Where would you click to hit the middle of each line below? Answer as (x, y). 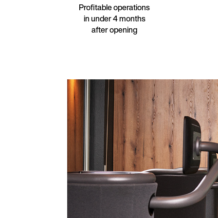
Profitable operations (115, 7)
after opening (115, 29)
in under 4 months (114, 18)
